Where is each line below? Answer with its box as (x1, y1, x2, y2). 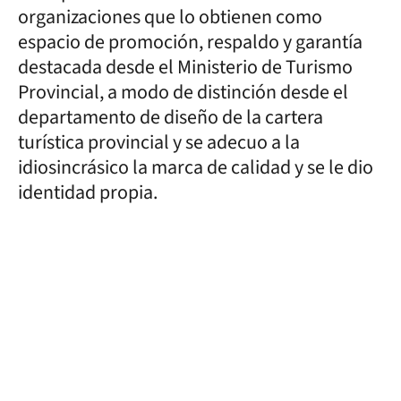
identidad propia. (18, 177, 158, 207)
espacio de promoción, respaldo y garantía (18, 27, 363, 56)
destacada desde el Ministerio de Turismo (18, 52, 353, 81)
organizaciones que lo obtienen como (18, 2, 322, 31)
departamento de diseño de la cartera (18, 102, 323, 132)
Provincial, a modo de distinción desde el (18, 77, 348, 107)
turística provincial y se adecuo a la (18, 127, 300, 157)
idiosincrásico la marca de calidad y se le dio (18, 152, 373, 182)
